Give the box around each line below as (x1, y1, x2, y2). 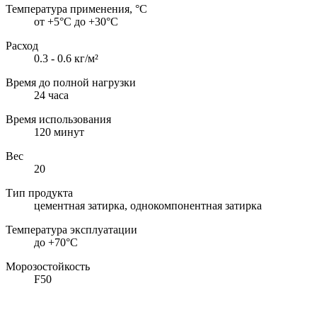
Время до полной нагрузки (6, 76, 136, 88)
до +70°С (34, 236, 78, 248)
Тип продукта (6, 186, 73, 199)
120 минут (34, 125, 84, 138)
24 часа (34, 88, 69, 101)
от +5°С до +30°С (34, 15, 118, 28)
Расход (6, 39, 38, 52)
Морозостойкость (6, 260, 90, 272)
